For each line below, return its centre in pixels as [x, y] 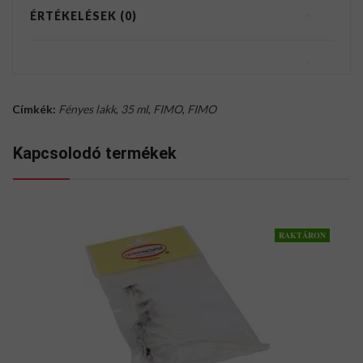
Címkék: [34, 109]
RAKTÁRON [302, 235]
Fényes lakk [87, 109]
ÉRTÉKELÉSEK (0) [83, 16]
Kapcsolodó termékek [95, 154]
